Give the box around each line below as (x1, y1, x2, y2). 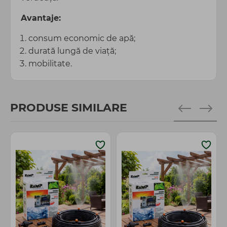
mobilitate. (28, 59, 72, 68)
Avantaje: (21, 13, 61, 23)
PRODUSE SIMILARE (10, 101, 127, 115)
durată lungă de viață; (28, 46, 116, 56)
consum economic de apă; (28, 33, 135, 43)
